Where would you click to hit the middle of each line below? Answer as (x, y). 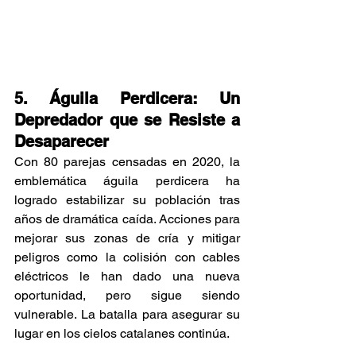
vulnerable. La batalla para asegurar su (127, 315)
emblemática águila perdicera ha (127, 181)
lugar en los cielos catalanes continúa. (122, 334)
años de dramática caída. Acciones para (127, 219)
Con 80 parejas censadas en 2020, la (127, 162)
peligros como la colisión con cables (127, 257)
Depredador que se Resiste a (127, 120)
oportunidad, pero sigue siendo (127, 296)
